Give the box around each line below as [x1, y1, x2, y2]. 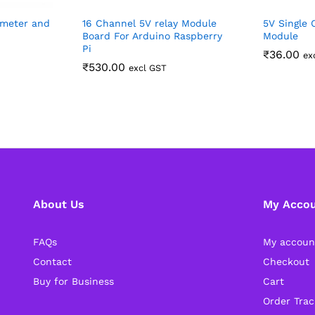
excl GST [129, 62, 167, 73]
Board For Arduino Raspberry [82, 30, 222, 41]
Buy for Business [32, 275, 114, 287]
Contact [32, 255, 72, 267]
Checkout [263, 255, 310, 267]
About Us [32, 197, 84, 211]
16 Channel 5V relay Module [82, 17, 217, 29]
